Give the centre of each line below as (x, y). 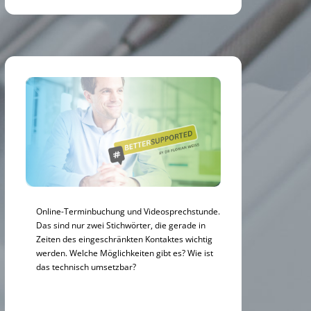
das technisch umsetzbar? (86, 266)
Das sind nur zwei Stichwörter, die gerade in (120, 225)
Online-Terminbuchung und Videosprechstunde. (128, 211)
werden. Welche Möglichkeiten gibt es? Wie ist (124, 252)
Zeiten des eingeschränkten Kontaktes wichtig (124, 238)
